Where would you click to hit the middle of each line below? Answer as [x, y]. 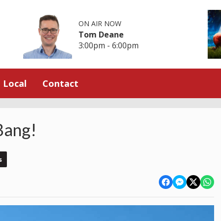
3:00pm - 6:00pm [109, 45]
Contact [60, 83]
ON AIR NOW [100, 23]
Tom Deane [101, 34]
